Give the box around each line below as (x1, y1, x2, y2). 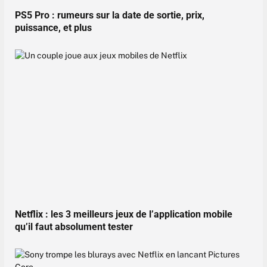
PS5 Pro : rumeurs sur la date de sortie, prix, (15, 9, 204, 21)
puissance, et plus (15, 21, 92, 33)
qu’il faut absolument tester (15, 221, 133, 233)
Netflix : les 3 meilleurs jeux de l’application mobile (15, 209, 232, 221)
